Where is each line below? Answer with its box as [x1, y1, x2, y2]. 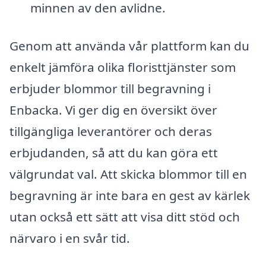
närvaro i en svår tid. [9, 230, 130, 246]
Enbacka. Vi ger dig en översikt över [9, 102, 217, 118]
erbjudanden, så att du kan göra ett [9, 144, 218, 161]
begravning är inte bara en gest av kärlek [9, 187, 250, 204]
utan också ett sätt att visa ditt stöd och [9, 208, 240, 225]
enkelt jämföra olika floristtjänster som [9, 59, 236, 75]
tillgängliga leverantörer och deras [9, 123, 212, 140]
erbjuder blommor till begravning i [9, 80, 211, 97]
